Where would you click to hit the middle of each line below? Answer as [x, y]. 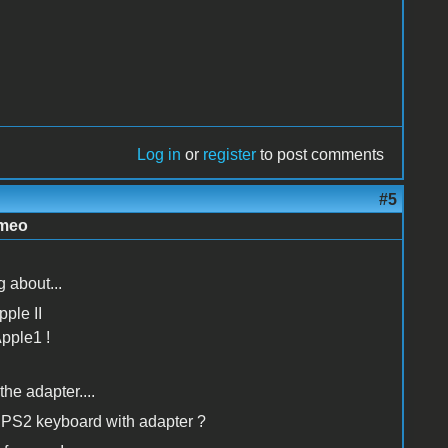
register [230, 155]
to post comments [320, 155]
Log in [159, 155]
